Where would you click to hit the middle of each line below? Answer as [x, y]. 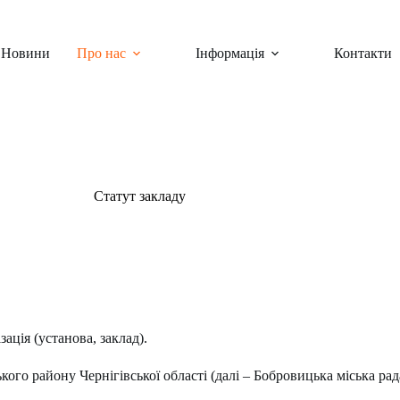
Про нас [101, 53]
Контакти [362, 53]
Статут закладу [140, 196]
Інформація [229, 53]
